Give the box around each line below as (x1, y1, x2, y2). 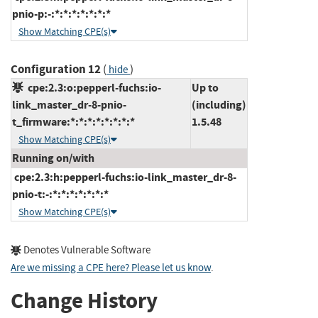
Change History (11, 286, 158, 316)
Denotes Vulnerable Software (21, 243, 150, 257)
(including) (192, 97, 246, 112)
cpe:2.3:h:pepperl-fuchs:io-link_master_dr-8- (12, 169, 236, 185)
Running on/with (12, 150, 94, 165)
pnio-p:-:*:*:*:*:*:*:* (12, 6, 111, 21)
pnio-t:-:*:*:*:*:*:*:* (12, 186, 109, 202)
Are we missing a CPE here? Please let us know (11, 261, 211, 275)
